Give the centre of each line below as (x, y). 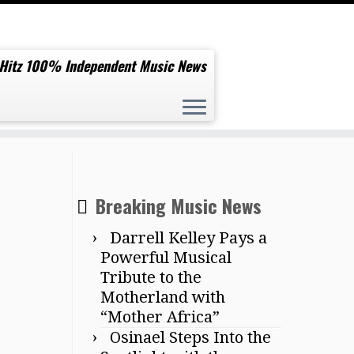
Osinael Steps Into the (190, 337)
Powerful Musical (166, 258)
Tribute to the (151, 277)
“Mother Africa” (160, 317)
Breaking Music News (179, 205)
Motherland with (163, 297)
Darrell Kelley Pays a (188, 238)
